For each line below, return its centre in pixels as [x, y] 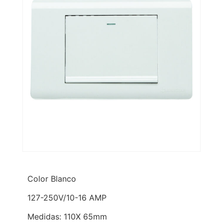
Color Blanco [52, 178]
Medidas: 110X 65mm [67, 217]
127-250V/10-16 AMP [67, 197]
